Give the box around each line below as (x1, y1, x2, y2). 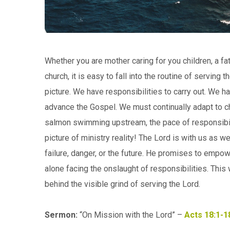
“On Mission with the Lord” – (80, 209, 184, 220)
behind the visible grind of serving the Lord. (45, 179, 200, 189)
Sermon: (45, 209, 80, 220)
